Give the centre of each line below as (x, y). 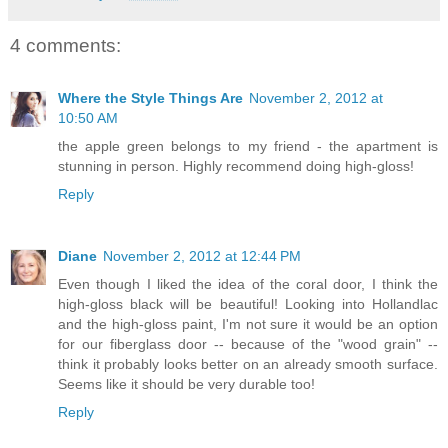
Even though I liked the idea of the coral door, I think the (248, 283)
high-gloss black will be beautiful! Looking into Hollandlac (248, 303)
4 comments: (65, 46)
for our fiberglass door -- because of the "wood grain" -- (248, 343)
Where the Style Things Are (150, 97)
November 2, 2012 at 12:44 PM (202, 255)
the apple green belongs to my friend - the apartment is (248, 145)
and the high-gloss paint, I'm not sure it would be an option (248, 323)
